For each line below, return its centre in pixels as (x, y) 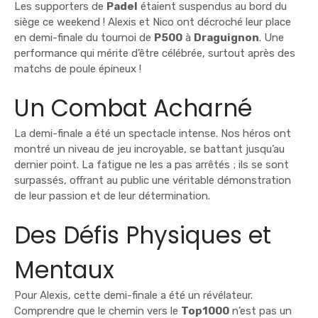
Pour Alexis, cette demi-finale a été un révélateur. (133, 296)
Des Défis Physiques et (143, 236)
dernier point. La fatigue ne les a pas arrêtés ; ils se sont (152, 165)
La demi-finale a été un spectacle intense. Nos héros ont (153, 134)
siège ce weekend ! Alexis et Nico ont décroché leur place (153, 22)
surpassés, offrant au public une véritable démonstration (153, 181)
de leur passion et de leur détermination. (112, 196)
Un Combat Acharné (133, 109)
